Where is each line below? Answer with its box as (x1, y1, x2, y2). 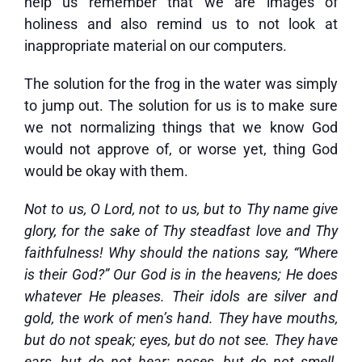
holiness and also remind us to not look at (24, 15, 338, 32)
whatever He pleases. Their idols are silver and (24, 288, 338, 305)
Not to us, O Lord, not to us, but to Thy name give (24, 200, 338, 217)
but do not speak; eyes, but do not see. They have (24, 331, 338, 348)
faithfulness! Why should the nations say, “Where (24, 244, 338, 261)
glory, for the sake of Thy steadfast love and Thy (24, 222, 338, 239)
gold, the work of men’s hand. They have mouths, (24, 309, 338, 326)
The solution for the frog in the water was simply (24, 75, 338, 92)
